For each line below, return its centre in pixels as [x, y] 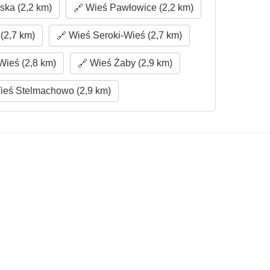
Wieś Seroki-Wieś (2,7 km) [124, 36]
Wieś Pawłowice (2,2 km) [139, 8]
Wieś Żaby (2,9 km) [130, 63]
